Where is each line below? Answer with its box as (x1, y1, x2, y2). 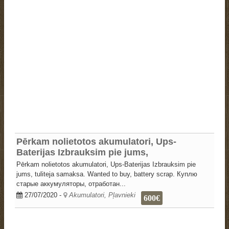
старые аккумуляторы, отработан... (16, 180, 126, 188)
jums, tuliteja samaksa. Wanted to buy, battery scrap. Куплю (16, 170, 197, 178)
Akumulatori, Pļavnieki (68, 191, 135, 199)
